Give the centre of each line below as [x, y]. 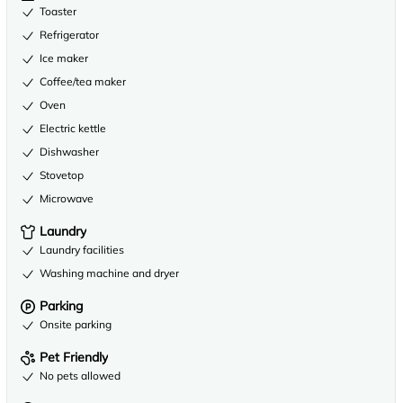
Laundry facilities [82, 250]
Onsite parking [76, 324]
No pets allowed [80, 376]
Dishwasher [69, 152]
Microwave [67, 198]
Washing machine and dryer [109, 273]
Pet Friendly [74, 357]
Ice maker [64, 58]
